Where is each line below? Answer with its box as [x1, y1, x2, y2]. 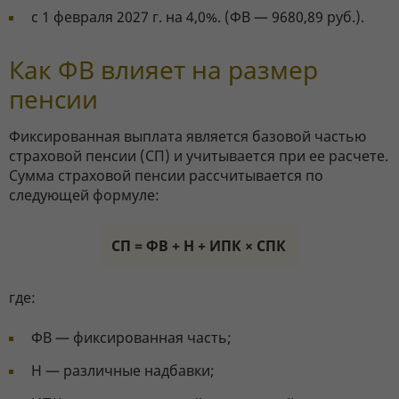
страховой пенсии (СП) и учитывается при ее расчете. [9, 146, 388, 167]
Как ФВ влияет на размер [9, 53, 318, 87]
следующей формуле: [9, 185, 159, 206]
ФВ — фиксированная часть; [31, 328, 232, 348]
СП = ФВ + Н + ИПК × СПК [110, 236, 286, 256]
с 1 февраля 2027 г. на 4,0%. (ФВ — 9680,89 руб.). [31, 7, 364, 28]
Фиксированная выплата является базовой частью [9, 126, 366, 147]
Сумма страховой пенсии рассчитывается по [9, 166, 323, 186]
